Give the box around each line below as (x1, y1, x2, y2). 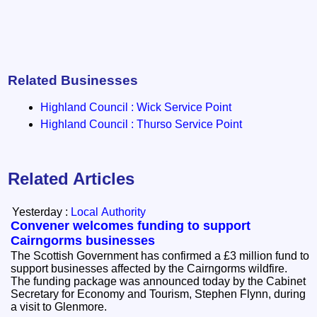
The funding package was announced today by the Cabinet (11, 275, 306, 288)
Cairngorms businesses (11, 234, 156, 248)
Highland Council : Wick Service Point (40, 101, 232, 114)
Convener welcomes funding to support (11, 219, 251, 234)
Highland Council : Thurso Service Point (40, 118, 243, 131)
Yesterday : (12, 206, 71, 219)
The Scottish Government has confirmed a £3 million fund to (11, 250, 310, 263)
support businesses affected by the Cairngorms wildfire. (11, 263, 294, 275)
